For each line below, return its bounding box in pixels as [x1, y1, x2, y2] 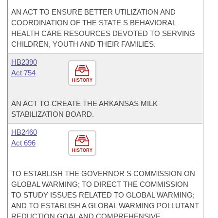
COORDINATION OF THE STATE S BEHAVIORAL [11, 18, 176, 27]
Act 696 [11, 139, 36, 147]
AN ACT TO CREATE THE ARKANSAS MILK [11, 99, 158, 108]
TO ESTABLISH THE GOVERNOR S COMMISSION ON [11, 169, 195, 178]
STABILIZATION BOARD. [11, 110, 94, 118]
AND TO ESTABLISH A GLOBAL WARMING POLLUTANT [11, 201, 199, 210]
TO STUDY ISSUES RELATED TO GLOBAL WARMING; [11, 191, 195, 199]
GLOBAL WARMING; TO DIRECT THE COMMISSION [11, 180, 188, 188]
